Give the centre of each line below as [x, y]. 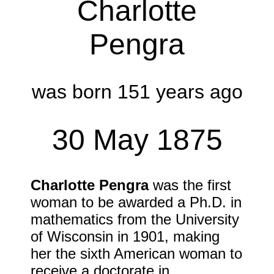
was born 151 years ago [137, 92]
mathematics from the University [135, 219]
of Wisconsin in [82, 236]
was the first [190, 185]
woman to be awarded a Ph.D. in [136, 202]
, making [192, 236]
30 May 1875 [137, 140]
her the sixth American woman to [136, 253]
